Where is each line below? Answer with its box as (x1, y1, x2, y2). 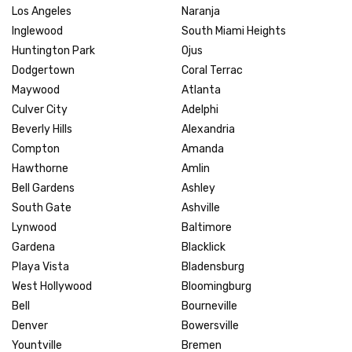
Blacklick (181, 240, 225, 254)
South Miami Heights (181, 24, 286, 38)
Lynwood (12, 220, 57, 234)
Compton (12, 141, 60, 156)
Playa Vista (12, 259, 69, 273)
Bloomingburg (181, 279, 251, 293)
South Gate (12, 200, 71, 214)
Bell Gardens (12, 181, 75, 195)
